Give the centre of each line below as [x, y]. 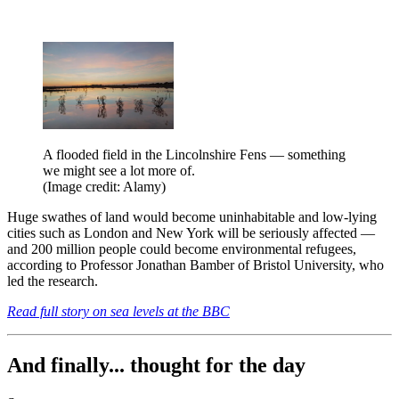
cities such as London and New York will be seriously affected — [191, 232]
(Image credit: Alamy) [104, 186]
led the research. [53, 281]
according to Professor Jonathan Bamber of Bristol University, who [195, 265]
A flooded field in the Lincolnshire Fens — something [194, 154]
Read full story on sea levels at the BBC [118, 311]
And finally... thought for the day [156, 365]
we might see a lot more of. [119, 170]
